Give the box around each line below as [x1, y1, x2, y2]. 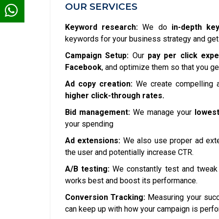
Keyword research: [65, 22, 138, 32]
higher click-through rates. [65, 91, 164, 101]
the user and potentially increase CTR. [65, 148, 194, 157]
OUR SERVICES [65, 1, 137, 13]
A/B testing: [65, 164, 110, 174]
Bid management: [65, 108, 130, 117]
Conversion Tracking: [65, 193, 146, 202]
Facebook [65, 63, 102, 72]
